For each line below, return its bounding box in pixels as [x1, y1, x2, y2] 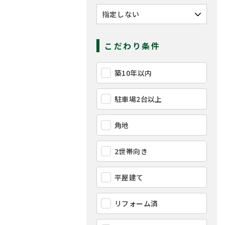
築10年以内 [115, 68, 152, 78]
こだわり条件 [104, 40, 161, 52]
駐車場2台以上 [115, 94, 162, 104]
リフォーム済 [115, 198, 158, 208]
